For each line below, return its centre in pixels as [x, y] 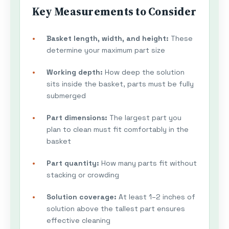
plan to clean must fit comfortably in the [118, 130]
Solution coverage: [82, 197]
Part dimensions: [77, 118]
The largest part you [144, 118]
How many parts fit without [148, 163]
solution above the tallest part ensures [116, 209]
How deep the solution [144, 72]
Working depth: [75, 72]
